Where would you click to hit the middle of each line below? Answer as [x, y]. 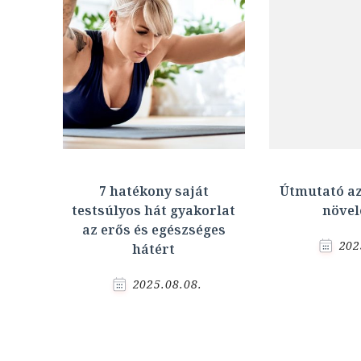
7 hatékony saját [154, 191]
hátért [154, 249]
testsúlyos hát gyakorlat [154, 210]
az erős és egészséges [154, 229]
